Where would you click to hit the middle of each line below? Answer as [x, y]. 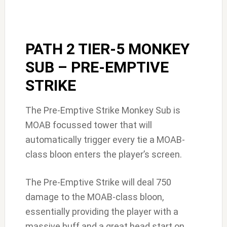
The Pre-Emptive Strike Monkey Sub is [103, 110]
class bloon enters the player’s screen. [103, 155]
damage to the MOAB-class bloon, [94, 197]
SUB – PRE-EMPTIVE [97, 67]
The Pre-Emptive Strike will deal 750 [98, 182]
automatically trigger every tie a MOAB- [105, 140]
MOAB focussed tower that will [88, 125]
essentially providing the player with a [102, 212]
